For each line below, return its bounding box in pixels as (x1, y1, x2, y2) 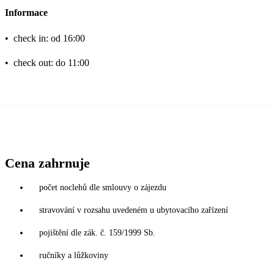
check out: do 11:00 (13, 57, 89, 68)
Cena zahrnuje (5, 155, 90, 171)
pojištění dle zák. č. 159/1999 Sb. (39, 228, 155, 237)
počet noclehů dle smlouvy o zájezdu (39, 182, 166, 192)
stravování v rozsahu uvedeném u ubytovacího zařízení (39, 205, 228, 215)
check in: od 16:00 (13, 32, 85, 43)
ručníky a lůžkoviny (39, 250, 108, 260)
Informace (5, 7, 48, 18)
